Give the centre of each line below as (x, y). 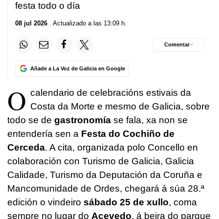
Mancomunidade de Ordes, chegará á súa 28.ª (106, 188)
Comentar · (179, 45)
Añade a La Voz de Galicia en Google (77, 68)
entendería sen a (44, 133)
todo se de (31, 120)
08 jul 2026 (31, 23)
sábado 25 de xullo (125, 202)
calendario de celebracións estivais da (111, 92)
